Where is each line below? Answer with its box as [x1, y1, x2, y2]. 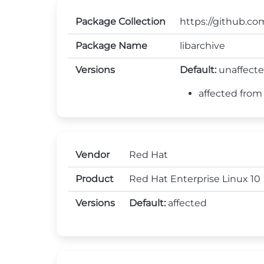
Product [75, 173, 114, 184]
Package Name [75, 40, 147, 51]
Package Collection [75, 16, 166, 27]
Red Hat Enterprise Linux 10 [129, 173, 260, 184]
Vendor [75, 149, 110, 160]
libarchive [180, 40, 225, 51]
